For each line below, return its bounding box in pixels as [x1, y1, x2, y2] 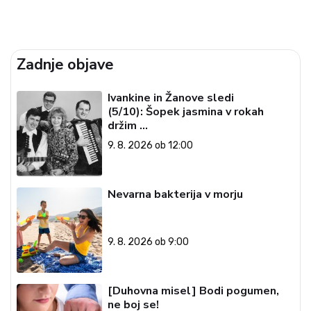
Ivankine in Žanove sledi [107, 90, 234, 106]
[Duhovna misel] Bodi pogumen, [107, 283, 279, 299]
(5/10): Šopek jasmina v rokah [107, 104, 264, 120]
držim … [107, 118, 148, 134]
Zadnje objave [17, 54, 113, 76]
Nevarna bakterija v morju [107, 187, 243, 203]
